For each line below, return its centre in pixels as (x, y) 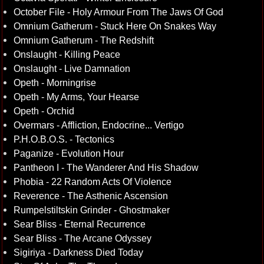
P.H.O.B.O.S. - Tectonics (64, 139)
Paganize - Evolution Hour (68, 153)
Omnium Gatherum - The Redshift (83, 40)
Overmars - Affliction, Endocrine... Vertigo (98, 125)
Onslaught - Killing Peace (67, 54)
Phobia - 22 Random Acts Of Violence (92, 181)
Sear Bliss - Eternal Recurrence (79, 224)
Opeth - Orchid (44, 111)
